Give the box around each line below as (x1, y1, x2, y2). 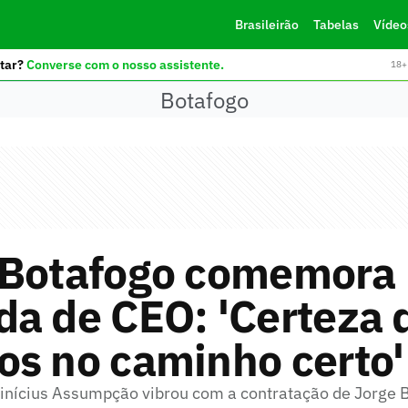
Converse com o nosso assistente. (25, 56, 224, 73)
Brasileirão (234, 16, 299, 33)
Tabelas (312, 16, 359, 33)
